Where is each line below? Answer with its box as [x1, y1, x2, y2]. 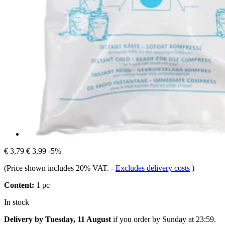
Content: [4, 180, 34, 189]
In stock [4, 197, 29, 206]
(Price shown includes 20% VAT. [4, 163, 111, 172]
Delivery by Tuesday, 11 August [4, 214, 111, 223]
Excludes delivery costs [116, 163, 190, 172]
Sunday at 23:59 [162, 214, 214, 223]
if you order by [111, 214, 162, 223]
